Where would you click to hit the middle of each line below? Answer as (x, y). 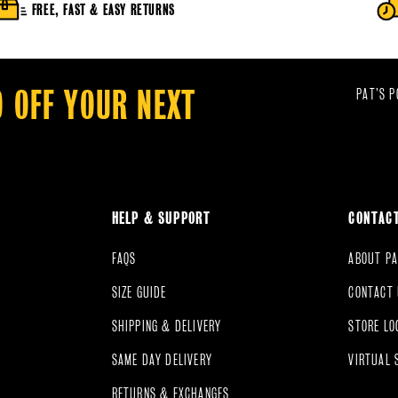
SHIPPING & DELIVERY (167, 326)
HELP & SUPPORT (161, 218)
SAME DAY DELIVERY (162, 359)
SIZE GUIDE (139, 292)
